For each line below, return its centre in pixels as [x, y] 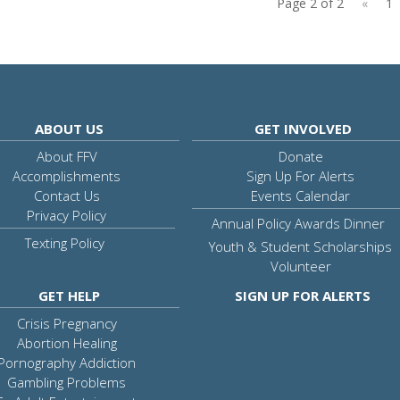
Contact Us [67, 195]
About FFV [67, 156]
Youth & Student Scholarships [301, 246]
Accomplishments [67, 175]
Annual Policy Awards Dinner [299, 223]
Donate [300, 156]
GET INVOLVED [303, 128]
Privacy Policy [67, 215]
